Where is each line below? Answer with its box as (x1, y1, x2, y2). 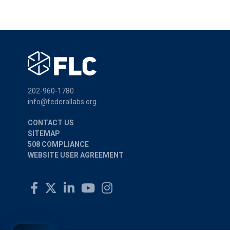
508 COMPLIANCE (28, 140, 89, 149)
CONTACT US (28, 119, 74, 127)
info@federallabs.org (28, 98, 97, 106)
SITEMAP (28, 129, 60, 138)
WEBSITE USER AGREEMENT (28, 151, 124, 160)
